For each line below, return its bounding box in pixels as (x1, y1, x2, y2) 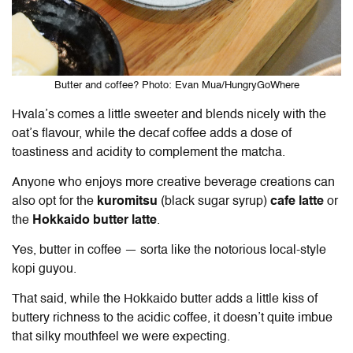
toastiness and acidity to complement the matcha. (12, 146, 285, 159)
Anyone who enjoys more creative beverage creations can (12, 176, 335, 189)
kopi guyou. (12, 262, 76, 276)
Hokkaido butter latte (32, 214, 157, 227)
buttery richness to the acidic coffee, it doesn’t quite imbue (12, 311, 333, 325)
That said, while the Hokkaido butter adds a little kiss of (12, 292, 318, 306)
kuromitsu (97, 195, 158, 208)
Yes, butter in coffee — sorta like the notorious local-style (12, 243, 326, 257)
